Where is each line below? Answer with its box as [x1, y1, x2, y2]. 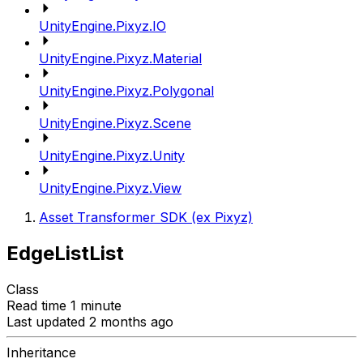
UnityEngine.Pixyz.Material [39, 50, 202, 66]
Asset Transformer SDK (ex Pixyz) [39, 209, 253, 225]
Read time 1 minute [6, 297, 122, 314]
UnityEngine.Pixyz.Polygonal [39, 83, 214, 99]
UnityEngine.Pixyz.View [39, 180, 181, 196]
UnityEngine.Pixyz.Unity [39, 147, 185, 164]
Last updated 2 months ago [6, 313, 173, 330]
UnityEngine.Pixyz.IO [39, 18, 166, 34]
